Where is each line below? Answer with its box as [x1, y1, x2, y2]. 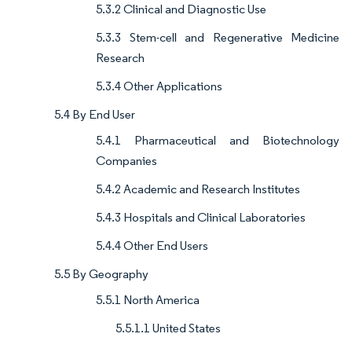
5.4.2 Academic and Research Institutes [96, 181, 300, 197]
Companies [96, 153, 157, 169]
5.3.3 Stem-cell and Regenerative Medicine [96, 30, 339, 46]
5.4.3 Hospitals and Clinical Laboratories [96, 210, 306, 225]
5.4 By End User [54, 107, 135, 123]
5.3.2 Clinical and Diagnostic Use [96, 2, 266, 17]
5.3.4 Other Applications [96, 79, 222, 94]
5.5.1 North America [96, 292, 200, 308]
